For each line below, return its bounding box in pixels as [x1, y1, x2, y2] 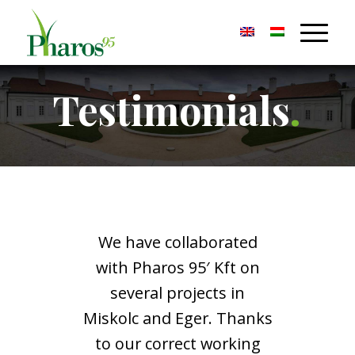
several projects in [110, 282, 245, 303]
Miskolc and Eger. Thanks [82, 307, 273, 329]
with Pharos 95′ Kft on [95, 257, 260, 278]
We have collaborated [97, 231, 258, 253]
